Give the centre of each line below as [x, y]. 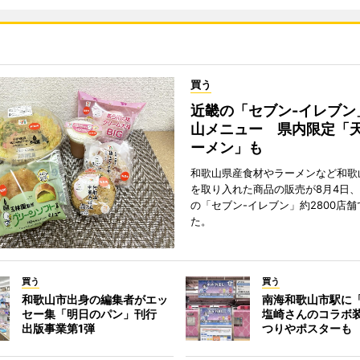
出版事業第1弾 [58, 329]
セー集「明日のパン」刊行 [94, 314]
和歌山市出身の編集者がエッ [94, 300]
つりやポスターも [307, 329]
